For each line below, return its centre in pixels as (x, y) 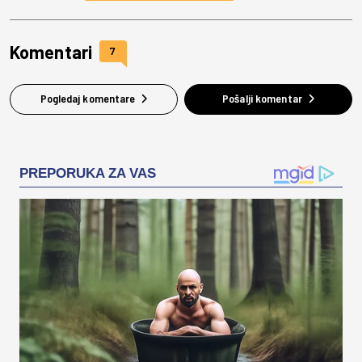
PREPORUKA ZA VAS (88, 173)
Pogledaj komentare (88, 98)
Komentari (51, 51)
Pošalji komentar (262, 98)
